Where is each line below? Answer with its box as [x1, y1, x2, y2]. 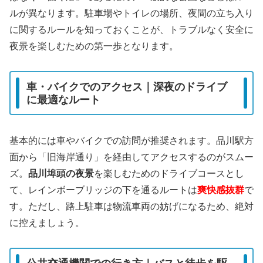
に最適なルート [26, 93, 100, 106]
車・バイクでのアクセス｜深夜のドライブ [26, 80, 227, 93]
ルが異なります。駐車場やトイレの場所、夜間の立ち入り [9, 8, 254, 18]
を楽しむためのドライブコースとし [94, 168, 244, 178]
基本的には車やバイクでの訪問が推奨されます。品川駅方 [9, 135, 254, 146]
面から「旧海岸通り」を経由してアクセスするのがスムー [9, 151, 254, 162]
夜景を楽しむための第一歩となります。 [9, 41, 178, 51]
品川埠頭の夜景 [28, 168, 94, 178]
